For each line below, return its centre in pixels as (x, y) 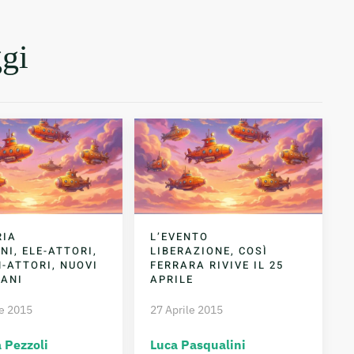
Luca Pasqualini (198, 344)
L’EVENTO (180, 236)
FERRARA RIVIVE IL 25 (217, 265)
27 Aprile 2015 (187, 309)
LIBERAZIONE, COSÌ (209, 250)
